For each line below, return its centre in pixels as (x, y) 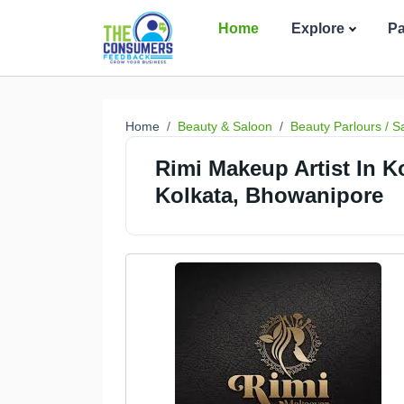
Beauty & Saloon (225, 126)
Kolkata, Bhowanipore (269, 195)
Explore (318, 28)
